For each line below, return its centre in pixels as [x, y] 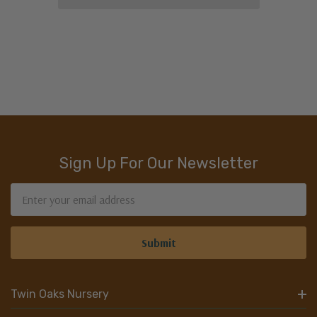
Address [31, 209]
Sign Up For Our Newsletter [158, 163]
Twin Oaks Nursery [60, 294]
